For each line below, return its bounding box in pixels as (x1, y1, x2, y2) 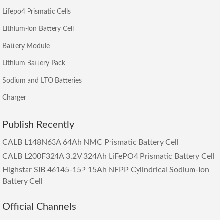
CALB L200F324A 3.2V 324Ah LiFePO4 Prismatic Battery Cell (2, 152, 215, 161)
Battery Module (2, 43, 50, 50)
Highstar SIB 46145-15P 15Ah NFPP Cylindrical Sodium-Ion (2, 166, 209, 174)
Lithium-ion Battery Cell (2, 26, 74, 33)
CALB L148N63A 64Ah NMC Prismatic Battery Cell (2, 138, 179, 147)
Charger (2, 94, 26, 102)
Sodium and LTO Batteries (2, 77, 82, 84)
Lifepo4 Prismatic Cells (2, 8, 71, 16)
